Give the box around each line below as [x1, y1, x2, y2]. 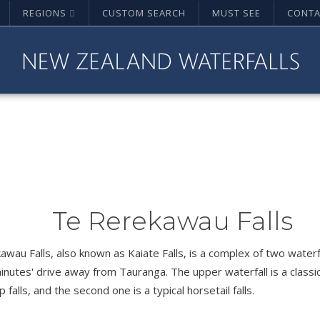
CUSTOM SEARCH [102, 6, 186, 19]
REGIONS [23, 6, 66, 19]
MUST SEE [212, 6, 261, 19]
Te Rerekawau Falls [52, 206, 293, 236]
